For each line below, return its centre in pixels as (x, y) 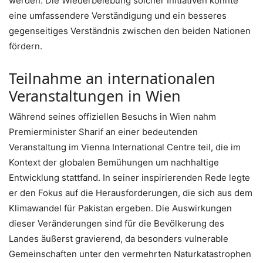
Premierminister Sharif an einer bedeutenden (103, 132)
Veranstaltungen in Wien (95, 96)
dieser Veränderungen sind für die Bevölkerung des (117, 224)
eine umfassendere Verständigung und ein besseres (118, 16)
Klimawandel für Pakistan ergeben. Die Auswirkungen (120, 208)
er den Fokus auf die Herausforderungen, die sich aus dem (131, 193)
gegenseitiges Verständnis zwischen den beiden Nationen (130, 31)
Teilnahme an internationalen (112, 78)
